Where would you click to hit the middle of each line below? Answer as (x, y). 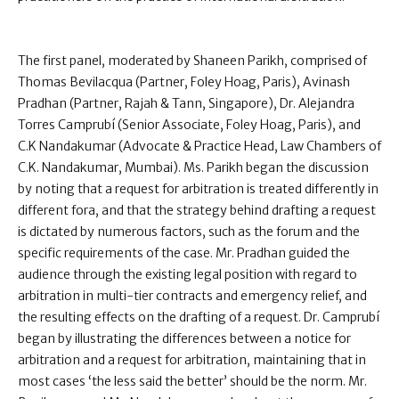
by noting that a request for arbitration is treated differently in (198, 189)
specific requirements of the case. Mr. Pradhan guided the (184, 253)
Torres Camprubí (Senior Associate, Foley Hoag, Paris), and (189, 125)
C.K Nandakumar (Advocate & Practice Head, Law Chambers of (199, 146)
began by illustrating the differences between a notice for (184, 338)
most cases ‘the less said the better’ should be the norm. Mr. (192, 381)
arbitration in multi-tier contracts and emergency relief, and (192, 296)
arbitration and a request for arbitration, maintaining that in (192, 360)
